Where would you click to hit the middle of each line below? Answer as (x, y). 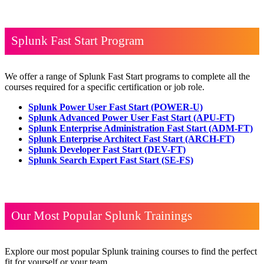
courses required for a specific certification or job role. (105, 87)
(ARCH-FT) (210, 139)
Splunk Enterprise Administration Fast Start (118, 128)
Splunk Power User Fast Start (90, 107)
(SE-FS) (177, 160)
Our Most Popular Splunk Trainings (101, 216)
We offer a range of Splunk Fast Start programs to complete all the (127, 77)
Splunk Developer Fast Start (86, 150)
